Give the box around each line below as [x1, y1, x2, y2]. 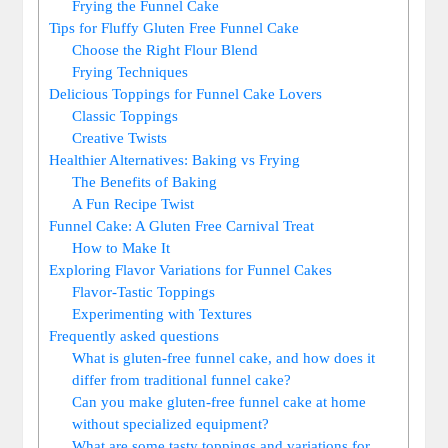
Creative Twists [72, 128, 168, 146]
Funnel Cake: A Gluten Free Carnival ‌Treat [49, 216, 315, 234]
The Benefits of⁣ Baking [72, 172, 218, 190]
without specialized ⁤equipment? [72, 414, 270, 432]
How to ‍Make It [72, 238, 171, 256]
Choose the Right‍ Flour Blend [72, 40, 259, 58]
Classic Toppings [72, 106, 179, 124]
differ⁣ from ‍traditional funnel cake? [72, 370, 292, 388]
